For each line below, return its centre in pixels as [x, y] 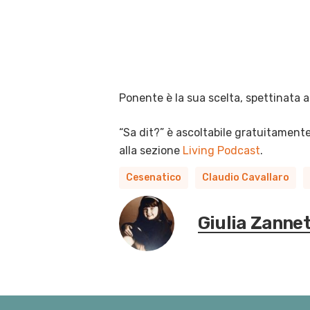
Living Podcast [221, 150]
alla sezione [151, 150]
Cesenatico [154, 177]
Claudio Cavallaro [246, 177]
